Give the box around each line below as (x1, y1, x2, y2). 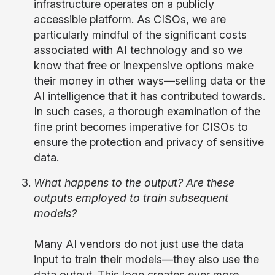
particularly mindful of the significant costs (34, 28, 247, 41)
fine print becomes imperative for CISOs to (34, 120, 248, 133)
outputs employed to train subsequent (34, 192, 228, 204)
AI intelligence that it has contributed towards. (34, 90, 265, 103)
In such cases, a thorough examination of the (34, 105, 260, 118)
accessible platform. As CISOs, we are (34, 13, 226, 26)
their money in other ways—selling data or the (34, 74, 265, 87)
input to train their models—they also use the (34, 253, 259, 266)
